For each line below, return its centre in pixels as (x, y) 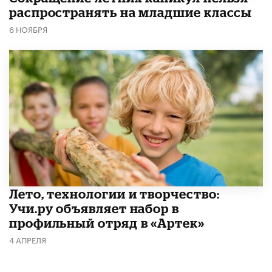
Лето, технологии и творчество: (114, 194)
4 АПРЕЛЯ (28, 240)
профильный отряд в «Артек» (107, 223)
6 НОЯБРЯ (28, 29)
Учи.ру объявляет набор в (94, 209)
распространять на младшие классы (131, 12)
